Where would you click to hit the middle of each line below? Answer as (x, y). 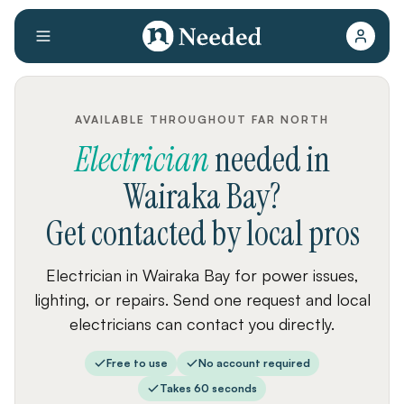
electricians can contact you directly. (202, 324)
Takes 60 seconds (208, 388)
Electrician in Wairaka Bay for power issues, (202, 275)
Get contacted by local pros (202, 234)
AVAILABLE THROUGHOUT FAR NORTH (202, 119)
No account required (254, 363)
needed (257, 160)
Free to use (137, 363)
